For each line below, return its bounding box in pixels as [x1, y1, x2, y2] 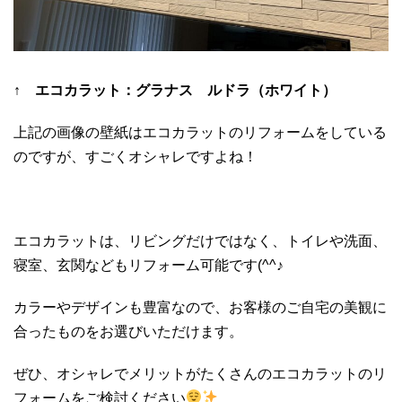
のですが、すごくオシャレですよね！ [13, 148, 258, 164]
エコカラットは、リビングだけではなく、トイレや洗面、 [13, 232, 387, 249]
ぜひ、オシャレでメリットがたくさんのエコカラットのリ [13, 365, 387, 381]
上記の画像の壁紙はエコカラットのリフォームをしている [13, 124, 387, 140]
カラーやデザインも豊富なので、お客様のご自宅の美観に [13, 299, 387, 315]
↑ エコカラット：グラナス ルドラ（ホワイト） [13, 82, 336, 98]
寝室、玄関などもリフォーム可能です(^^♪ [13, 257, 284, 273]
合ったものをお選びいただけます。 [13, 323, 243, 339]
